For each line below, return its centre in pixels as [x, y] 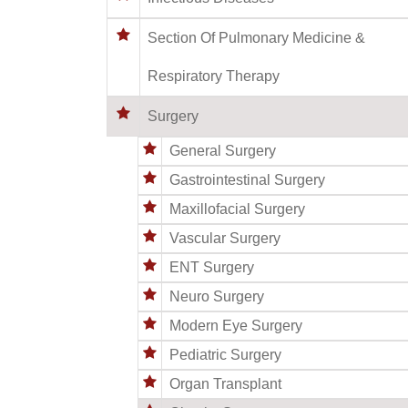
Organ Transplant [225, 383]
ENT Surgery [212, 267]
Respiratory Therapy [214, 76]
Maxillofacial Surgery [237, 209]
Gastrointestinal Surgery [247, 179]
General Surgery [223, 150]
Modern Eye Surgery [236, 325]
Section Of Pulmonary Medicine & [256, 37]
